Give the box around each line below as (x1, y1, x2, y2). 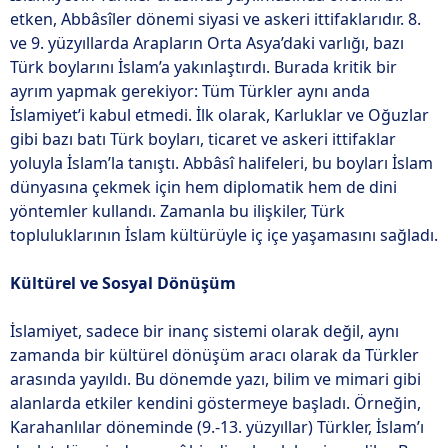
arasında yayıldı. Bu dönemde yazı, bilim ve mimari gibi (10, 368, 421, 390)
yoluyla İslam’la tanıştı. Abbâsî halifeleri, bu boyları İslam (10, 152, 433, 174)
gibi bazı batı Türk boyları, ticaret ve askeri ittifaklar (10, 128, 396, 150)
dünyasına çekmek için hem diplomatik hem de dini (10, 176, 397, 198)
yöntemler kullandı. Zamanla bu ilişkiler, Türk (10, 200, 345, 222)
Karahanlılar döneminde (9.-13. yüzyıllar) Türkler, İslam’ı (10, 416, 424, 438)
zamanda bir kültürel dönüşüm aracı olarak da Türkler (10, 344, 419, 366)
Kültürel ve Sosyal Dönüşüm (10, 272, 236, 294)
